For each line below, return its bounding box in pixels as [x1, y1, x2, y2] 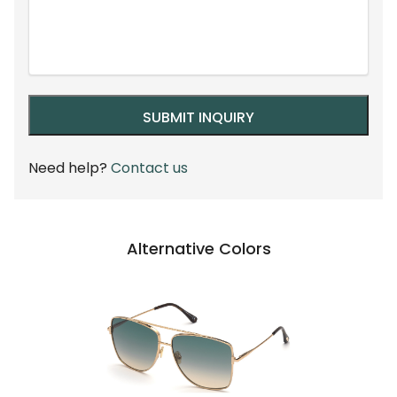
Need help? [28, 157, 111, 178]
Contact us [111, 157, 188, 178]
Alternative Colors [126, 237, 271, 260]
